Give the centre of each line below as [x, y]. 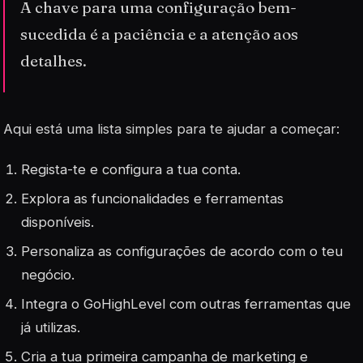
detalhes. [54, 60]
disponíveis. [58, 222]
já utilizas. [51, 328]
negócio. [48, 274]
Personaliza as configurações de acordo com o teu [182, 251]
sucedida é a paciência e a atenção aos [160, 34]
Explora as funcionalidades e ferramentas [153, 198]
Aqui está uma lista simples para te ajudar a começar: [171, 129]
